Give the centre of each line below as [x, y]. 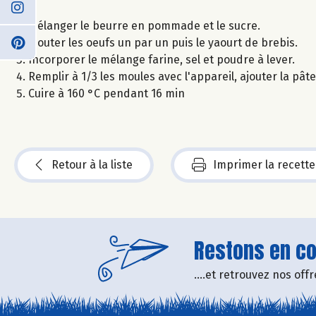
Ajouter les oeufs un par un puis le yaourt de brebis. [163, 42]
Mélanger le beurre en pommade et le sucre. [144, 25]
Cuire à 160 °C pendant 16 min [107, 93]
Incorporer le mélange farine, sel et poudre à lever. [162, 59]
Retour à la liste [92, 164]
